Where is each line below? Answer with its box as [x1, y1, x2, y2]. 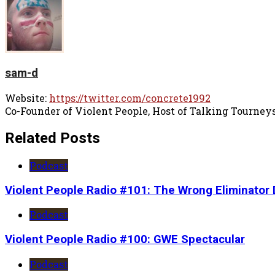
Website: [5, 91, 49, 104]
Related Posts [5, 129, 100, 147]
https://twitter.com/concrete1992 [49, 91, 211, 104]
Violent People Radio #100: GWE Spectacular [5, 232, 245, 246]
